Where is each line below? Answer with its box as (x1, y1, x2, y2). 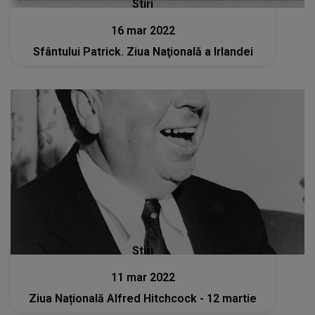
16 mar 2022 (110, 24, 175, 37)
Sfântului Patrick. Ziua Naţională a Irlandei (32, 45, 253, 58)
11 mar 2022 (110, 271, 175, 285)
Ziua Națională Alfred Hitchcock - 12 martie (29, 292, 257, 306)
